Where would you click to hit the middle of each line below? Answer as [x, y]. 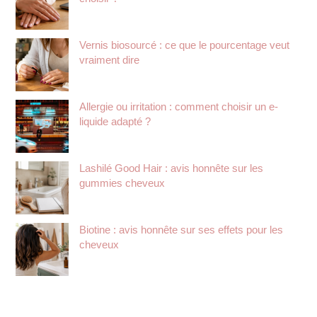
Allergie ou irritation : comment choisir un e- [179, 106]
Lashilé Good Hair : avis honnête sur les [172, 168]
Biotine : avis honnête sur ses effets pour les [181, 230]
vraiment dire [110, 60]
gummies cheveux [122, 183]
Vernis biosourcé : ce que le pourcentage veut [185, 45]
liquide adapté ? [115, 121]
